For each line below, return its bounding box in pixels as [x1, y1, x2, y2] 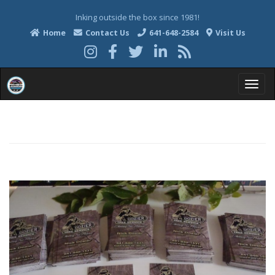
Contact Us [83, 28, 130, 38]
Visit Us [213, 28, 246, 38]
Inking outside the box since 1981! [76, 12, 199, 23]
